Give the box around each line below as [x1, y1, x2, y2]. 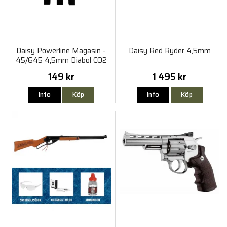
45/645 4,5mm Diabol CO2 [15, 54, 107, 66]
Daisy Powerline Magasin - [16, 44, 106, 57]
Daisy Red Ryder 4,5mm [128, 44, 211, 57]
